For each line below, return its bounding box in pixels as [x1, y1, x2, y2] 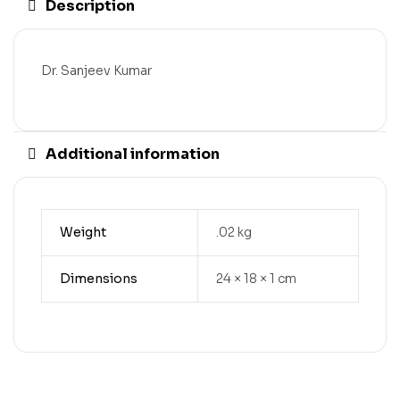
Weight [59, 223, 106, 240]
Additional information [46, 144, 220, 163]
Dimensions [59, 270, 137, 287]
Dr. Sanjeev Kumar [41, 62, 152, 79]
